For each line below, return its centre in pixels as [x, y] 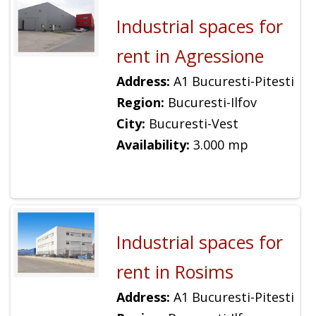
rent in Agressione [190, 55]
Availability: [153, 144]
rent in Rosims [175, 272]
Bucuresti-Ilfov [210, 102]
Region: [140, 102]
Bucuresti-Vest [192, 123]
